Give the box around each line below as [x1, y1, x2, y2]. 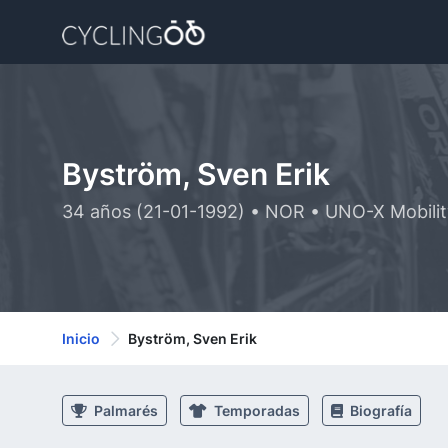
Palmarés [91, 402, 158, 419]
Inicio [62, 330, 100, 347]
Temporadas [211, 402, 300, 419]
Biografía [347, 402, 412, 419]
